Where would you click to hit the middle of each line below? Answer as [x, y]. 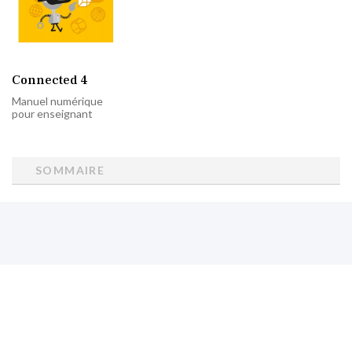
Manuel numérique [57, 101]
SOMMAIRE [70, 170]
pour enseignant [52, 113]
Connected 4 [50, 80]
